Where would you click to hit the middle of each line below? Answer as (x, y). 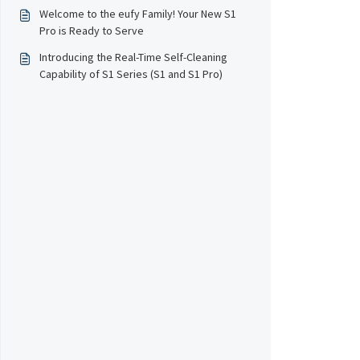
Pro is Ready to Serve (92, 31)
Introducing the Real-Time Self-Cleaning (134, 57)
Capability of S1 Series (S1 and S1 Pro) (131, 74)
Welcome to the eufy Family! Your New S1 (138, 14)
